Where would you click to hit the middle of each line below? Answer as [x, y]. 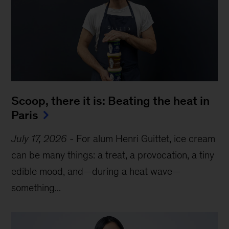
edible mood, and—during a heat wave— [96, 171]
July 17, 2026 [39, 138]
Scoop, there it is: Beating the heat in [112, 100]
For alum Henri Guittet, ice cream [146, 138]
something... [36, 187]
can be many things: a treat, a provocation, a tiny [113, 155]
